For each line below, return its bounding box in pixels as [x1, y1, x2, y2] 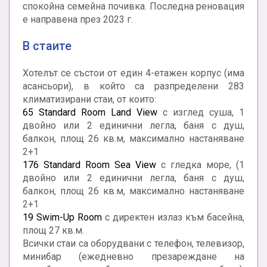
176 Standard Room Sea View [23, 159, 156, 171]
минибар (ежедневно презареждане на [23, 251, 244, 263]
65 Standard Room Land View [23, 107, 157, 119]
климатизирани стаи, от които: [23, 94, 156, 105]
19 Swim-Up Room [23, 212, 102, 223]
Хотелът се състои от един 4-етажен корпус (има [23, 67, 244, 79]
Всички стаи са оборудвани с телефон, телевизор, [23, 238, 244, 250]
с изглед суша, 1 [157, 107, 244, 119]
